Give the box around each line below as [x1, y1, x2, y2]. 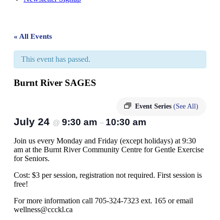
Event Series [135, 103, 173, 110]
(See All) [173, 103, 198, 110]
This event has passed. [21, 55, 90, 63]
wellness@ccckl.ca [14, 205, 73, 214]
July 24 [14, 116, 53, 128]
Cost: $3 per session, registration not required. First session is [14, 171, 202, 180]
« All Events [14, 32, 52, 40]
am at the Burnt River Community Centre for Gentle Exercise [14, 145, 204, 154]
